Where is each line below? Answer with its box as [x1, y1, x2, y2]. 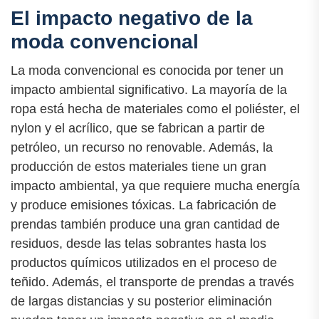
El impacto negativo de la [11, 7, 253, 30]
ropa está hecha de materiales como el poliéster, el [11, 102, 300, 117]
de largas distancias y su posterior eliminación [11, 294, 272, 309]
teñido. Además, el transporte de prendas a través [11, 275, 294, 290]
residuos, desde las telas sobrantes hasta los [11, 236, 266, 251]
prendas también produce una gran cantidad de [11, 217, 280, 232]
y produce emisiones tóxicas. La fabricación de [11, 198, 276, 213]
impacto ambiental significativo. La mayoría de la [11, 83, 287, 98]
